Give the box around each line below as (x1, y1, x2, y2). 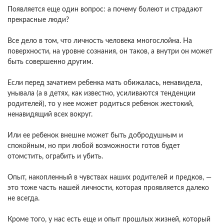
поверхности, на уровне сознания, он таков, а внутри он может (7, 48, 212, 55)
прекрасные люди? (7, 16, 69, 23)
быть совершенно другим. (7, 58, 93, 65)
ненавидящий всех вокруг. (7, 111, 92, 118)
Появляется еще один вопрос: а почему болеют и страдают (7, 6, 202, 13)
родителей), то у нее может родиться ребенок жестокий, (7, 100, 193, 107)
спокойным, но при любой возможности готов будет (7, 142, 180, 149)
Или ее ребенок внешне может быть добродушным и (7, 132, 183, 139)
